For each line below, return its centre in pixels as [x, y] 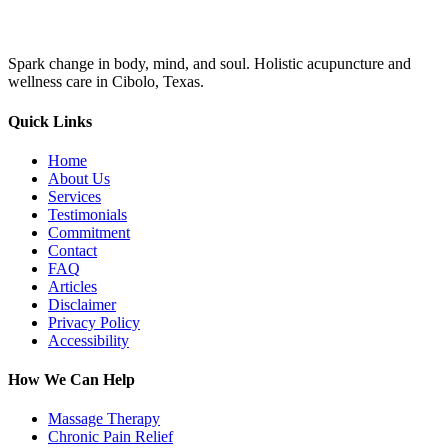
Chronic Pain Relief [110, 437]
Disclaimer [82, 304]
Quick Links [50, 121]
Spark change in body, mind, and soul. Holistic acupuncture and [209, 64]
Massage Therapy [104, 419]
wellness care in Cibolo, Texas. [106, 82]
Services [74, 196]
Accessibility [88, 340]
